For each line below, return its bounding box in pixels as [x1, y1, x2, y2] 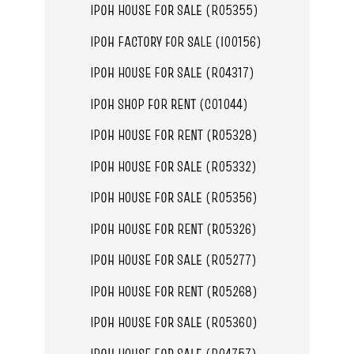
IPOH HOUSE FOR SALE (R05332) [89, 156, 257, 176]
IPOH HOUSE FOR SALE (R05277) [89, 250, 257, 270]
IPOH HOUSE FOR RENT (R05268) [89, 281, 258, 301]
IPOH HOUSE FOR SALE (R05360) [89, 312, 258, 333]
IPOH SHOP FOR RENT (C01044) [89, 93, 248, 114]
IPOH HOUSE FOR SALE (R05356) [89, 187, 258, 208]
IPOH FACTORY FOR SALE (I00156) [89, 31, 262, 51]
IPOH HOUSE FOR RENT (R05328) [89, 125, 258, 145]
